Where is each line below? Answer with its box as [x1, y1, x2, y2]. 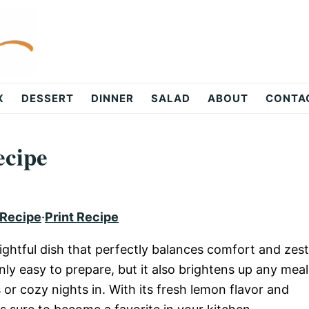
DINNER [91, 92, 134, 105]
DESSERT [21, 92, 74, 105]
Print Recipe [45, 210, 119, 224]
